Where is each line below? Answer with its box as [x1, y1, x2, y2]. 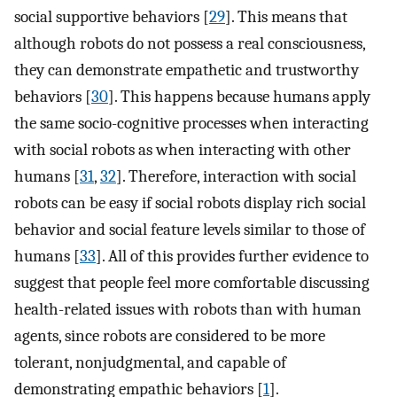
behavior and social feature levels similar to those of [14, 220, 365, 240]
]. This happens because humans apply [108, 87, 370, 107]
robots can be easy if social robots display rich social [14, 193, 366, 214]
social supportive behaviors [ [14, 7, 209, 27]
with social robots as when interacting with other [14, 140, 351, 160]
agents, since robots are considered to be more [14, 326, 325, 346]
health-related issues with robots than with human [14, 300, 362, 320]
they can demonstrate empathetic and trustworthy [14, 60, 359, 81]
